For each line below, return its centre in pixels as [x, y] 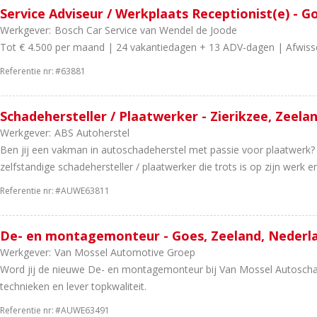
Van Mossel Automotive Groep [125, 252]
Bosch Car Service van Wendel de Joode [146, 30]
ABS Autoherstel [92, 133]
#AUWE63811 [82, 191]
